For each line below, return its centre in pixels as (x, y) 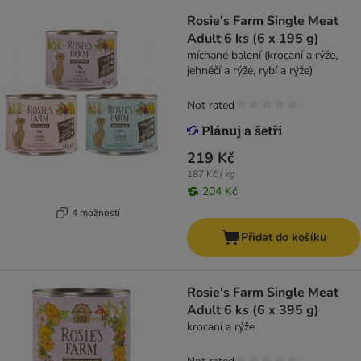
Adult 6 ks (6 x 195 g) (253, 39)
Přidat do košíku (283, 238)
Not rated (211, 106)
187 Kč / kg (211, 174)
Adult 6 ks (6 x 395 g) (253, 311)
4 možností (95, 212)
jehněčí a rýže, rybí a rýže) (250, 71)
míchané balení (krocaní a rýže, (262, 56)
